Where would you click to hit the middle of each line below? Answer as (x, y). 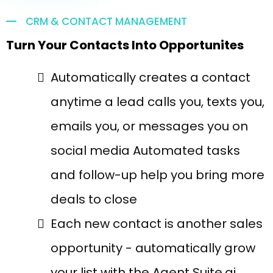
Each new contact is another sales (157, 224)
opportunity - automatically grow (153, 248)
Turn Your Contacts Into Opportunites (125, 45)
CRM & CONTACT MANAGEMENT (106, 21)
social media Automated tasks (145, 151)
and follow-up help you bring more (158, 175)
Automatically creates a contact (151, 77)
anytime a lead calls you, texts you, (158, 102)
